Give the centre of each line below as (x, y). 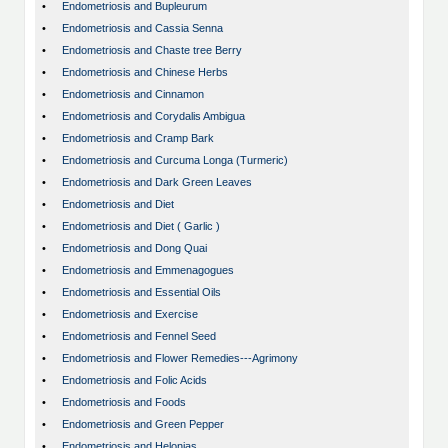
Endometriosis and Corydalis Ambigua (153, 116)
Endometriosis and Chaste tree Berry (152, 50)
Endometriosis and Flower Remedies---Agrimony (180, 358)
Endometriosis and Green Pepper (143, 424)
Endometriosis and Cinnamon (133, 94)
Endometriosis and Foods (124, 402)
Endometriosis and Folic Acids (134, 380)
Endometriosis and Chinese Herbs (145, 72)
